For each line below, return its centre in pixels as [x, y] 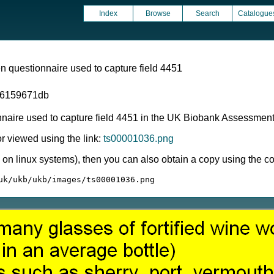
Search [207, 13]
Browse [158, 13]
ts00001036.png [139, 139]
